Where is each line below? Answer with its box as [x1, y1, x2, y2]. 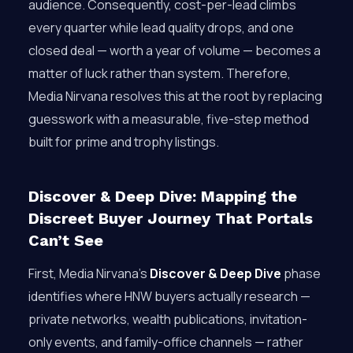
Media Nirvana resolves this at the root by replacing [28, 87, 322, 105]
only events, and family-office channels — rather [28, 333, 303, 351]
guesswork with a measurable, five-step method [28, 110, 309, 128]
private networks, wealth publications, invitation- [28, 310, 307, 328]
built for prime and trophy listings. [28, 133, 219, 150]
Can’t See [28, 231, 103, 250]
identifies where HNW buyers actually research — [28, 288, 310, 305]
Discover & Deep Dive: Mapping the [28, 187, 297, 206]
